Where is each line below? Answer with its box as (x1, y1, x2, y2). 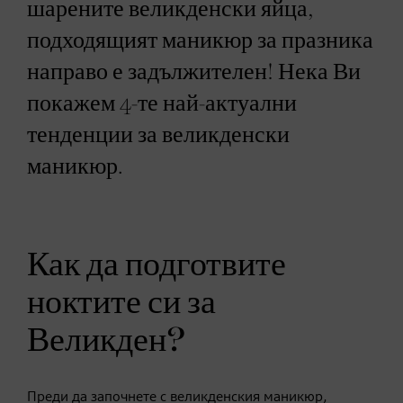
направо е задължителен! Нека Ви (27, 60, 361, 84)
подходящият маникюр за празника (27, 29, 373, 52)
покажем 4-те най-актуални (27, 92, 297, 115)
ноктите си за (27, 285, 216, 320)
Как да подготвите (27, 247, 286, 282)
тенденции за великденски (27, 123, 290, 147)
